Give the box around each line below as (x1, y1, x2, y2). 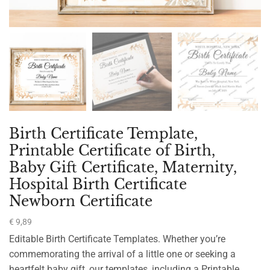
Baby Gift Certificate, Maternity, (9, 159, 237, 177)
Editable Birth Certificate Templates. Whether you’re (9, 233, 225, 245)
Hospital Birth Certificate (9, 175, 187, 193)
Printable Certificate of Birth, (9, 142, 215, 160)
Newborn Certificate (9, 192, 152, 210)
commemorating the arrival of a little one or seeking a (9, 248, 236, 260)
